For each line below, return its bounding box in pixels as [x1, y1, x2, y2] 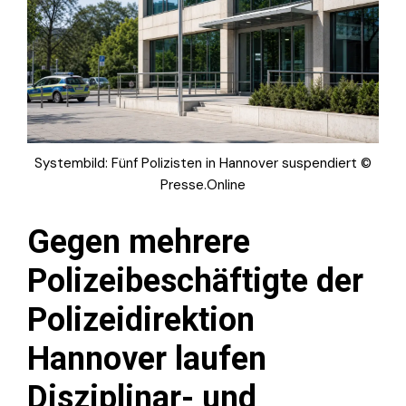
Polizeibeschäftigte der [27, 261, 363, 300]
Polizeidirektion [27, 300, 255, 339]
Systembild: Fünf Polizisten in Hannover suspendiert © [34, 153, 372, 172]
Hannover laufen [27, 339, 266, 378]
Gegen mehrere [27, 222, 250, 261]
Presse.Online [160, 175, 246, 194]
